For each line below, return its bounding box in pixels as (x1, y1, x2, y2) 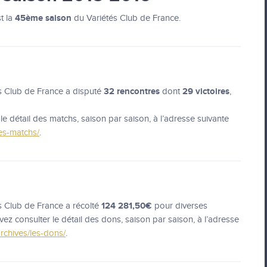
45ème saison (15, 13, 72, 24)
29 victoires (182, 86, 229, 97)
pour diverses (152, 201, 207, 211)
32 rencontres (104, 86, 160, 97)
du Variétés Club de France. (72, 13, 181, 23)
